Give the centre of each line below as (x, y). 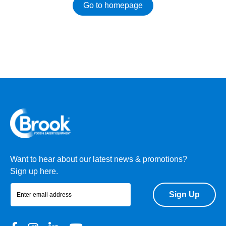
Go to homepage (113, 5)
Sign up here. (34, 171)
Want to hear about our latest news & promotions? (99, 159)
